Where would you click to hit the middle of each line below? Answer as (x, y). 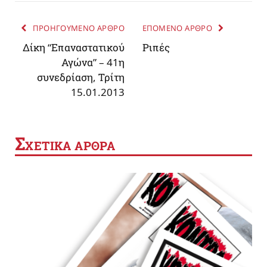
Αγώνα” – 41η (93, 62)
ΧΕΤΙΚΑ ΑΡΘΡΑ (70, 145)
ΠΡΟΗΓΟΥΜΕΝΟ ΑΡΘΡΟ (77, 28)
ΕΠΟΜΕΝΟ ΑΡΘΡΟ (178, 28)
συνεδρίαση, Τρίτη (81, 77)
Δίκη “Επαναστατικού (74, 47)
